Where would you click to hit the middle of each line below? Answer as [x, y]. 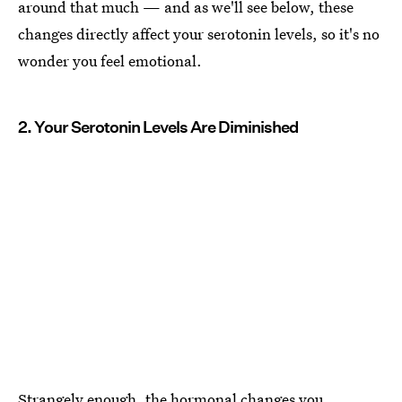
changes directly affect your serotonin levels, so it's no [199, 33]
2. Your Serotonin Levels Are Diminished [158, 127]
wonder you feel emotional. [110, 60]
